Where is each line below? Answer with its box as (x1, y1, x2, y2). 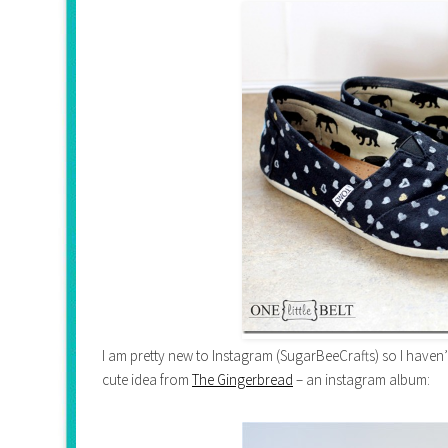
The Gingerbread (192, 369, 293, 389)
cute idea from (102, 369, 192, 389)
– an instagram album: (293, 369, 430, 389)
